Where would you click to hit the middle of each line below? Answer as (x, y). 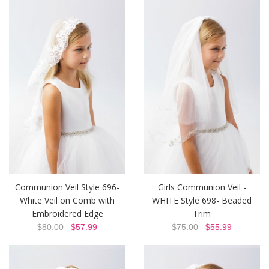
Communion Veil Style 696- (67, 187)
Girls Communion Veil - (202, 187)
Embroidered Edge (67, 214)
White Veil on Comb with (67, 201)
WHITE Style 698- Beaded (202, 201)
